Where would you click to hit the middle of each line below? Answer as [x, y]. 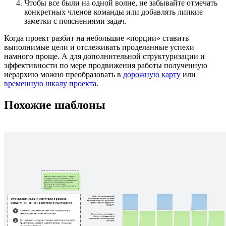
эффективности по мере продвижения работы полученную [106, 66]
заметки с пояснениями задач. [75, 21]
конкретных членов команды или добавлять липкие [114, 12]
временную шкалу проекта [50, 84]
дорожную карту [152, 75]
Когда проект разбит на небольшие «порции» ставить [96, 38]
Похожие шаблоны [55, 105]
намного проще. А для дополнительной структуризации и [104, 56]
